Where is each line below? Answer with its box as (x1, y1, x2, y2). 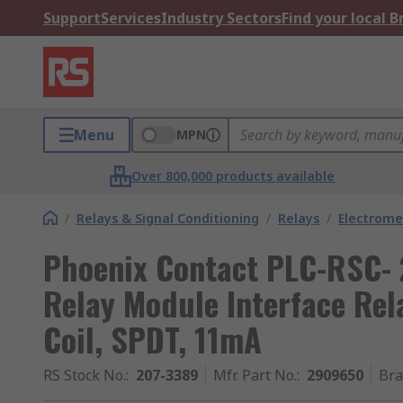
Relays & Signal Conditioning (76, 210, 259, 227)
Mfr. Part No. (213, 365, 297, 385)
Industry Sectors (161, 8, 282, 28)
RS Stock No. (43, 365, 126, 385)
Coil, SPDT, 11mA (43, 315, 262, 363)
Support (43, 8, 101, 28)
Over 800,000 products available (131, 167, 336, 184)
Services (101, 8, 161, 28)
